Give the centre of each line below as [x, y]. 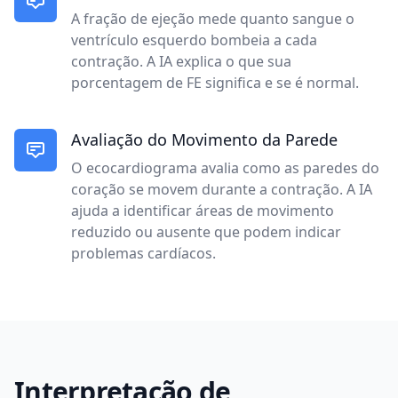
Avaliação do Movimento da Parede [204, 139]
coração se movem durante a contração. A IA [222, 189]
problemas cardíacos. [143, 253]
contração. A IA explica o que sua [181, 61]
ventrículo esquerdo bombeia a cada [194, 40]
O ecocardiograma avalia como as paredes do [225, 168]
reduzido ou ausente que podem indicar [206, 232]
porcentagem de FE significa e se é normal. [215, 83]
